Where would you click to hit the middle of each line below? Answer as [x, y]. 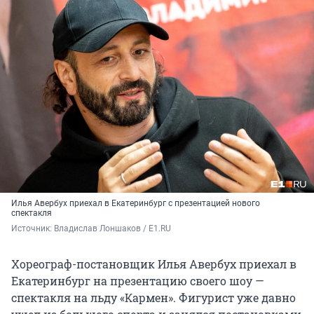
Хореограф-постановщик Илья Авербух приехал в [154, 264]
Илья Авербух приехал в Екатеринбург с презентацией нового [136, 204]
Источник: [33, 229]
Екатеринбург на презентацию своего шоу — [138, 281]
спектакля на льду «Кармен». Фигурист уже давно [153, 298]
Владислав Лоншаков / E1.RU [112, 229]
